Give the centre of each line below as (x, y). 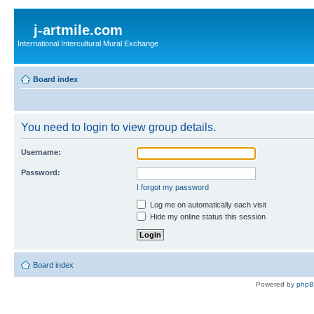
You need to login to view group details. (118, 127)
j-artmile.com (78, 30)
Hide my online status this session (207, 216)
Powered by (276, 284)
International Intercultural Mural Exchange (88, 43)
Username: (41, 152)
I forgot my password (173, 187)
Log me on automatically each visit (207, 204)
